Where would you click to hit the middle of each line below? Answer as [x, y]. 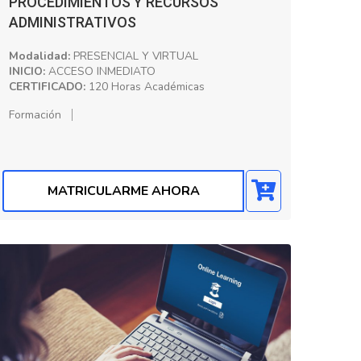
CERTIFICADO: [47, 86]
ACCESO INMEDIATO [100, 71]
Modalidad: [39, 56]
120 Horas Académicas [145, 86]
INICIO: [27, 71]
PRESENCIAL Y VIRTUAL [134, 56]
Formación [35, 114]
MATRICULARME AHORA [123, 191]
